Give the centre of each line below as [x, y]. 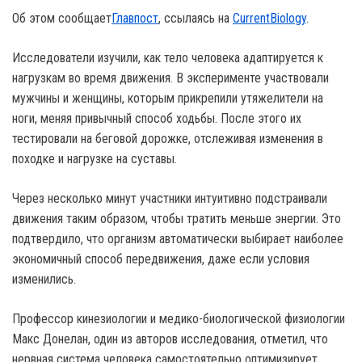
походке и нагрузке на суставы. [95, 159]
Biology [288, 19]
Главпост [135, 19]
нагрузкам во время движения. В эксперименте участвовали [170, 78]
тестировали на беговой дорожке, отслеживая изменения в [168, 139]
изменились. [44, 280]
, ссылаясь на [196, 19]
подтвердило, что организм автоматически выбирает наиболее [178, 239]
